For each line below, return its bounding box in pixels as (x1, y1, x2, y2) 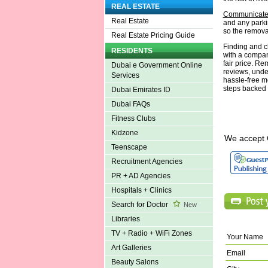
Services (111, 71, 139, 80)
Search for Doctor (111, 200, 170, 209)
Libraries (111, 215, 140, 224)
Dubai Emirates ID (111, 86, 170, 95)
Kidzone (111, 129, 138, 138)
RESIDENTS (111, 47, 153, 56)
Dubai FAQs (111, 100, 150, 109)
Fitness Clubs (111, 114, 156, 123)
